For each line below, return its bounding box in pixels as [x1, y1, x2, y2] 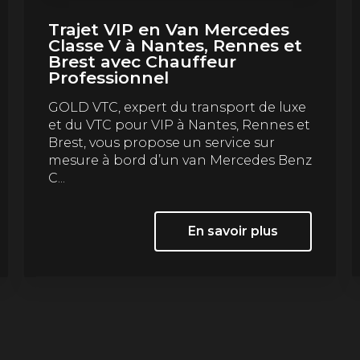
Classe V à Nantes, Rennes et [47, 35, 302, 55]
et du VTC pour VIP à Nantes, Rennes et [47, 117, 310, 133]
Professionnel [47, 67, 169, 88]
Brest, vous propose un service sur [47, 134, 275, 150]
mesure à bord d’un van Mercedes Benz [47, 152, 312, 168]
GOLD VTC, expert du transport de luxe [47, 99, 306, 115]
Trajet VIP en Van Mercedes [47, 18, 289, 39]
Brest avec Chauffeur [47, 51, 236, 72]
